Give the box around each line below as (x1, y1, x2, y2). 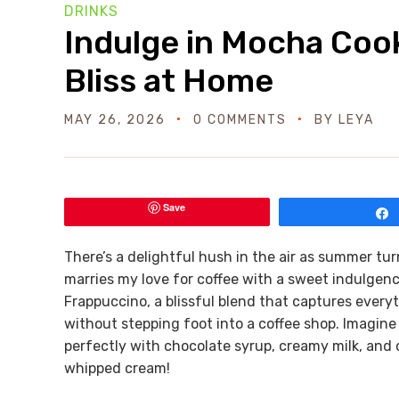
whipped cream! (64, 360, 170, 377)
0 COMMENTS (193, 112, 287, 127)
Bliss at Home (64, 61, 273, 100)
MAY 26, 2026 (64, 112, 166, 127)
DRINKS (64, 3, 118, 20)
